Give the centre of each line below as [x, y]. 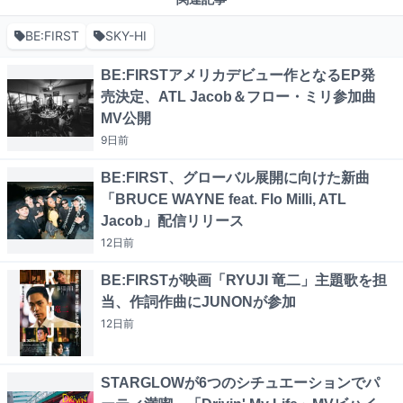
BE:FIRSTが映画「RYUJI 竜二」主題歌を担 [244, 281]
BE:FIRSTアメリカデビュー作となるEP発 [238, 76]
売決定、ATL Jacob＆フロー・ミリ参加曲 [238, 97]
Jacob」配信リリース [172, 221]
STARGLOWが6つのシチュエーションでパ [240, 383]
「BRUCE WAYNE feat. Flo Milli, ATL [224, 200]
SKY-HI [125, 36]
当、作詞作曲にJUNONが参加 [198, 302]
